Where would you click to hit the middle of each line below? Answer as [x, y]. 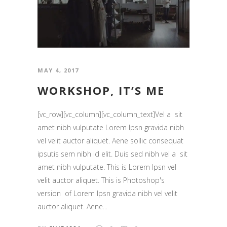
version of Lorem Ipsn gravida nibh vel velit [107, 193]
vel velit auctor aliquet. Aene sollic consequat [110, 140]
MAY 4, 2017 [58, 70]
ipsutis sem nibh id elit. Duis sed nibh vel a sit [112, 154]
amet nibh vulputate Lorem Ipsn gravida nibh [111, 127]
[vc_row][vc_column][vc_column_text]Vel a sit [110, 114]
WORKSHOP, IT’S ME [101, 90]
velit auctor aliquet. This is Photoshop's [101, 180]
